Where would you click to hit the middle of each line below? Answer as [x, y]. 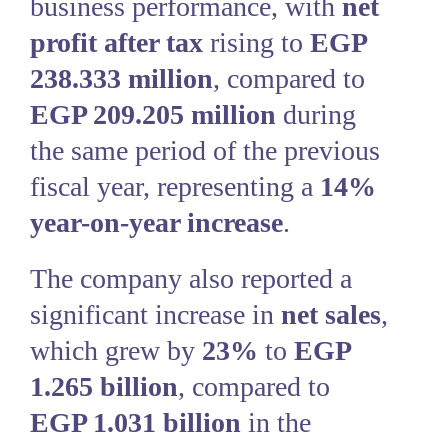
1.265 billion [104, 386]
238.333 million [121, 78]
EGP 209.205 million [153, 114]
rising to [256, 42]
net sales [331, 314]
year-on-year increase [156, 222]
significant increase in [155, 314]
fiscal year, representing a [175, 186]
